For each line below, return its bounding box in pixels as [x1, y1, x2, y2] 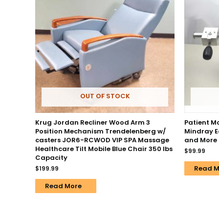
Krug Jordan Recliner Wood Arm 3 [35, 117, 150, 127]
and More [184, 135, 217, 145]
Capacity [35, 153, 67, 162]
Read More [45, 181, 82, 191]
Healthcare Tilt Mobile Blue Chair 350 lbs [35, 144, 173, 153]
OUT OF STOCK [80, 91, 130, 101]
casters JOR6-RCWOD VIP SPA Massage [35, 135, 169, 145]
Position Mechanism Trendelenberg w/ [35, 126, 166, 136]
